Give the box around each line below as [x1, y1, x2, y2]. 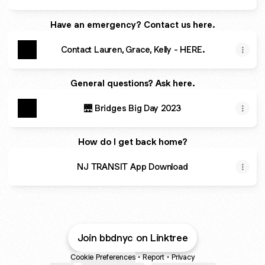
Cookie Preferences [70, 252, 135, 262]
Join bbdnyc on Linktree [77, 231, 188, 244]
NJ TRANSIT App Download [77, 161, 188, 172]
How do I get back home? [77, 136, 188, 147]
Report [143, 252, 164, 262]
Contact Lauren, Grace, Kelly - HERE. [60, 44, 205, 55]
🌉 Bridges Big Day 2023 [84, 102, 181, 114]
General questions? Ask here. [70, 77, 195, 89]
